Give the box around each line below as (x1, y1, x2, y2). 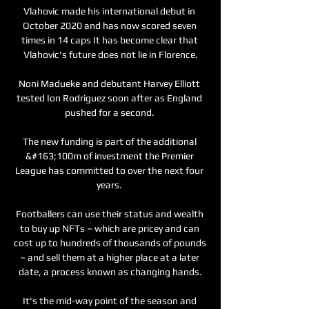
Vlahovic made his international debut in (23, 5, 195, 17)
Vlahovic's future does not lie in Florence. (23, 48, 198, 60)
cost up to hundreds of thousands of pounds (14, 237, 206, 248)
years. (97, 179, 124, 190)
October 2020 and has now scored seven (22, 19, 197, 31)
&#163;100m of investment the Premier (25, 150, 194, 161)
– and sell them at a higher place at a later (19, 251, 199, 263)
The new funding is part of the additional (22, 135, 197, 147)
